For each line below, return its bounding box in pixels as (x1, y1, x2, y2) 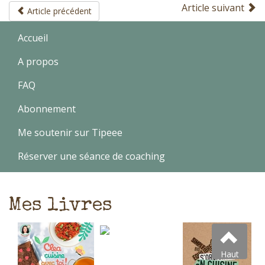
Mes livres (9, 196, 112, 216)
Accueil (18, 31, 48, 44)
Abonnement (18, 102, 76, 115)
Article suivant (182, 1, 247, 15)
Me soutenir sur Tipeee (18, 125, 122, 139)
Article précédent (25, 5, 92, 17)
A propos (18, 54, 59, 68)
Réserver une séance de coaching (18, 149, 165, 163)
